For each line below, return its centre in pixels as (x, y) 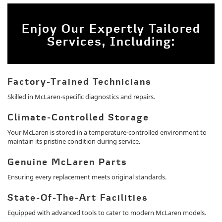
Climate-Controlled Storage (78, 118)
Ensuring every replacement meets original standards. (87, 177)
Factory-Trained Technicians (80, 83)
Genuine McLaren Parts (67, 163)
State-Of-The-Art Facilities (78, 199)
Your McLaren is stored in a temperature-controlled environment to (107, 133)
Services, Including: (111, 43)
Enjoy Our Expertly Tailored (111, 30)
